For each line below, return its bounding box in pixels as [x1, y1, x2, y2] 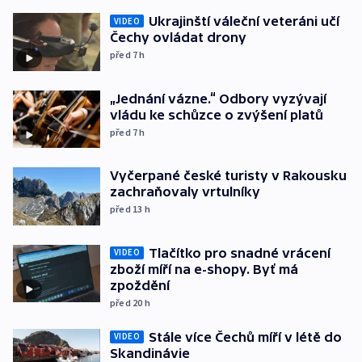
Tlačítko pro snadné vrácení [149, 245, 330, 260]
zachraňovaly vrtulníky [110, 184, 260, 200]
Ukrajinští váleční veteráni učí [149, 14, 339, 28]
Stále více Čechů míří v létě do [149, 329, 342, 344]
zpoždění [110, 277, 170, 293]
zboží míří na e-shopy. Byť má [110, 261, 298, 276]
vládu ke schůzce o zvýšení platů [110, 107, 323, 122]
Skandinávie [110, 345, 190, 360]
